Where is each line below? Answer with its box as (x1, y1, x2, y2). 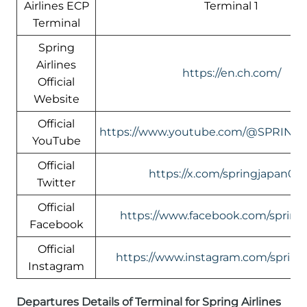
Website (33, 93, 79, 106)
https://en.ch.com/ (182, 66, 281, 80)
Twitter (37, 176, 75, 190)
